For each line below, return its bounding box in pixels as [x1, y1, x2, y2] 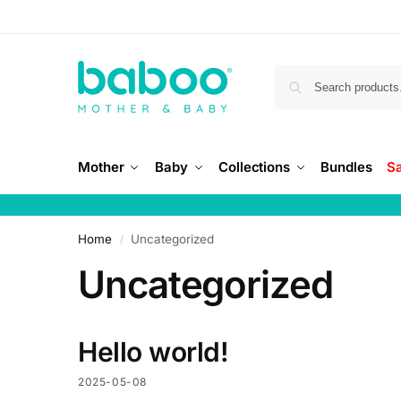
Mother [78, 158, 124, 175]
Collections [218, 158, 290, 175]
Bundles [320, 158, 372, 175]
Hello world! [78, 336, 228, 368]
